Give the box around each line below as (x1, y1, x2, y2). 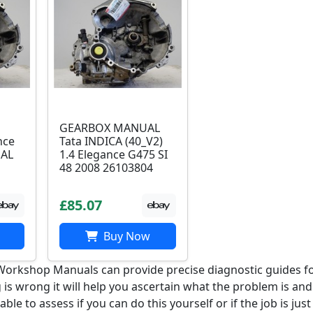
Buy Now (100, 228, 150, 245)
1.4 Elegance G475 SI (59, 147, 168, 162)
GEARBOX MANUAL (59, 120, 161, 136)
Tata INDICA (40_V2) (59, 133, 163, 149)
